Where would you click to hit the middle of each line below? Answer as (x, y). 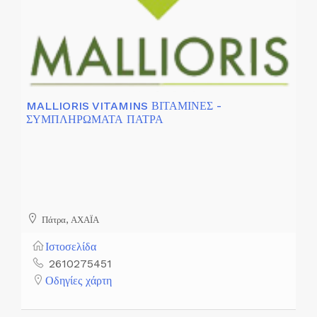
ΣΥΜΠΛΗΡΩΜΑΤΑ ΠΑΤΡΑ (95, 120)
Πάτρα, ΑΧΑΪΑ (69, 220)
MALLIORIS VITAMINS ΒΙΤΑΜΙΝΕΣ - (124, 106)
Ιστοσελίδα (71, 246)
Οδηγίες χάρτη (79, 280)
